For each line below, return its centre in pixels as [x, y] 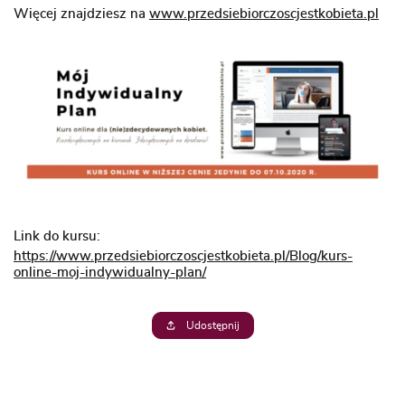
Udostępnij [212, 325]
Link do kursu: [57, 236]
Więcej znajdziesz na [81, 14]
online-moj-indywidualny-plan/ [110, 272]
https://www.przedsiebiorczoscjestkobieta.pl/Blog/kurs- [183, 256]
